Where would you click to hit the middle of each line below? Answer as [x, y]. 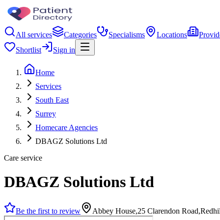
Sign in [64, 50]
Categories [80, 35]
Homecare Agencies [67, 127]
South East [52, 100]
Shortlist [28, 50]
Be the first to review [48, 211]
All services [34, 35]
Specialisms [127, 35]
